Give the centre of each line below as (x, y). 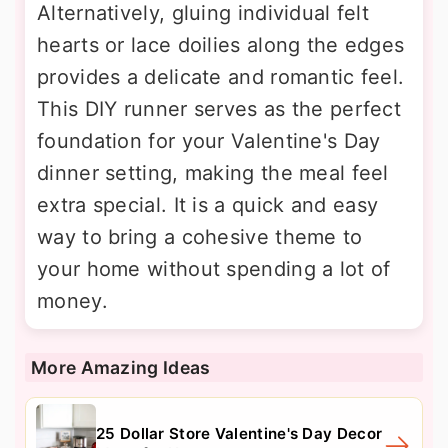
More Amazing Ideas (121, 367)
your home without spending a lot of (214, 269)
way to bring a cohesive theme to (200, 237)
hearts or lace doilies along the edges (221, 45)
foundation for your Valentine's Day (209, 141)
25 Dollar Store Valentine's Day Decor (239, 433)
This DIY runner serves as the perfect (219, 109)
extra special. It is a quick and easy (208, 205)
